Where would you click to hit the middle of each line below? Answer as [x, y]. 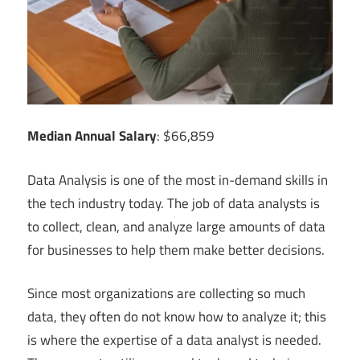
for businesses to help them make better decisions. [176, 250]
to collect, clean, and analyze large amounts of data [176, 226]
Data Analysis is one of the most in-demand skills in [178, 180]
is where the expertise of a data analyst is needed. [174, 340]
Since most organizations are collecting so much [166, 294]
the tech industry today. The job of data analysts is [174, 203]
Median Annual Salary [92, 136]
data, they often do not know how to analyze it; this [177, 317]
